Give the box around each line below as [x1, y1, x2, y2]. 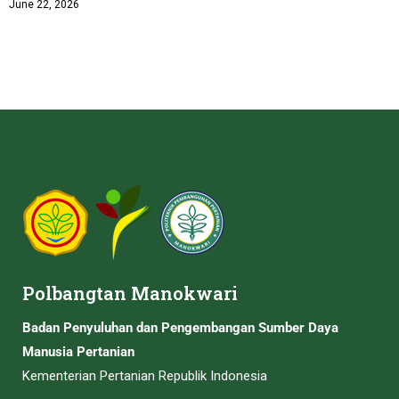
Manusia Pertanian [22, 343, 134, 360]
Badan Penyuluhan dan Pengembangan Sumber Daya [22, 319, 338, 336]
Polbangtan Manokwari [22, 281, 238, 305]
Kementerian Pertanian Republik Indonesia [22, 367, 267, 384]
